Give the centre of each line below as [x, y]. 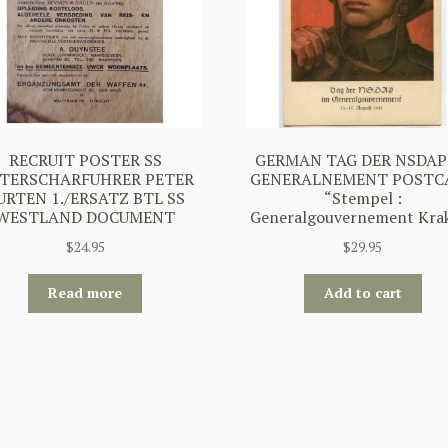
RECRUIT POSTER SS [85, 160]
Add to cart [362, 293]
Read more [85, 293]
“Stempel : [362, 198]
